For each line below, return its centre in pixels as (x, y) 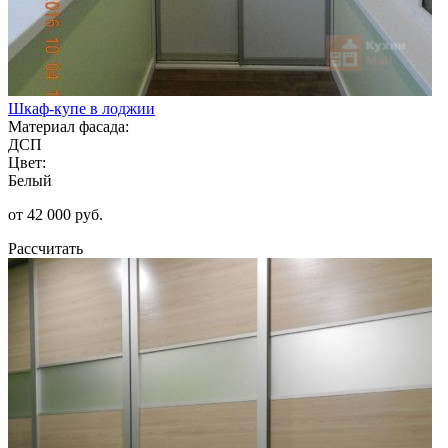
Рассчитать (45, 248)
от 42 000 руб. (55, 214)
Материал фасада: (68, 126)
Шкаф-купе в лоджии (81, 108)
